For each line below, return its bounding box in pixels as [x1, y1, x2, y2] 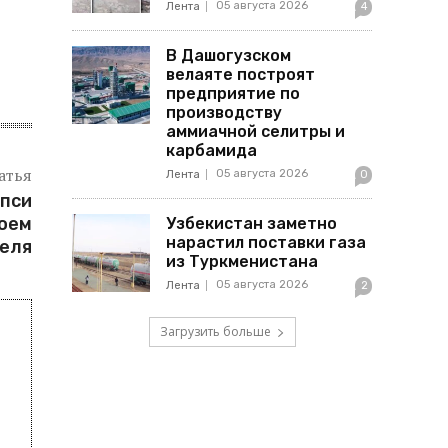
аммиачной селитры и [166, 122, 345, 141]
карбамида [166, 141, 257, 160]
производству [166, 103, 282, 122]
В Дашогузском [166, 46, 291, 65]
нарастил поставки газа [166, 233, 366, 252]
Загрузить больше [159, 323, 271, 340]
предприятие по [166, 84, 300, 103]
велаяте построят [166, 65, 315, 84]
